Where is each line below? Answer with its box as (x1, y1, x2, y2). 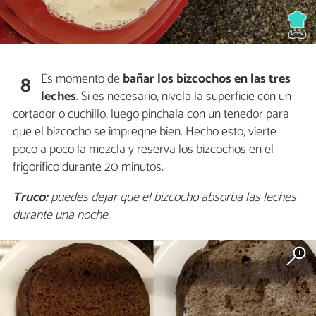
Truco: (13, 187, 48, 209)
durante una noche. (13, 205, 110, 226)
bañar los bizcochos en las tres (123, 68, 291, 90)
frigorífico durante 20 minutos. (13, 157, 164, 178)
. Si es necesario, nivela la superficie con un (76, 86, 292, 108)
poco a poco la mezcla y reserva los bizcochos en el (13, 139, 274, 161)
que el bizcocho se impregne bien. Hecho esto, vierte (13, 121, 276, 143)
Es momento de (41, 68, 123, 90)
